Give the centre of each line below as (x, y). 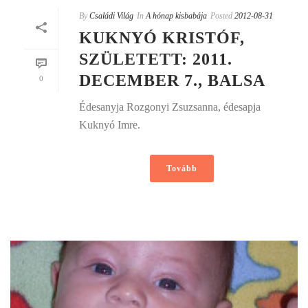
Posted (221, 15)
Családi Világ (111, 15)
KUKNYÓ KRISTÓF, (162, 37)
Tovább (181, 168)
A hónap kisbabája (176, 15)
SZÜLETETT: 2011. (156, 59)
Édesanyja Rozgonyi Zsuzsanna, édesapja (170, 107)
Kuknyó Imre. (110, 124)
